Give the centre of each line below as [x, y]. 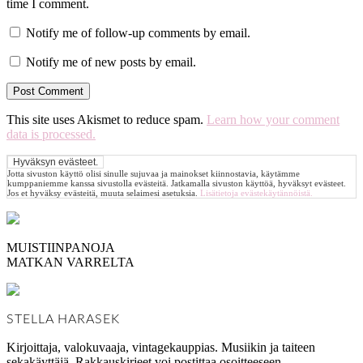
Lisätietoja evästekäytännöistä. [256, 192]
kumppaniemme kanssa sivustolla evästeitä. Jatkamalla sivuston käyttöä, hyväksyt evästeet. [177, 183]
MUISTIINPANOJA [62, 247]
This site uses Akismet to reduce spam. [107, 119]
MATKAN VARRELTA [70, 262]
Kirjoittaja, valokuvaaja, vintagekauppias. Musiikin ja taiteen [161, 347]
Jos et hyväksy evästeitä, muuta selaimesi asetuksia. [104, 192]
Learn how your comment [273, 119]
